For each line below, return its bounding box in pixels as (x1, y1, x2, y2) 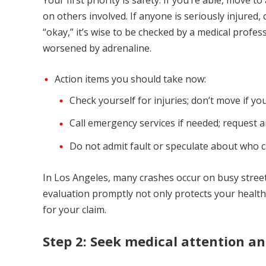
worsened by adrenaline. (43, 42, 151, 55)
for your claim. (43, 202, 106, 216)
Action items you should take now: (55, 72, 206, 85)
